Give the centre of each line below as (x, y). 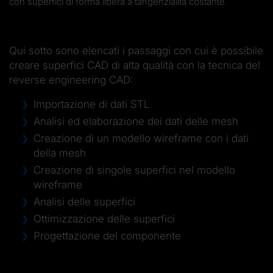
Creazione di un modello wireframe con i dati (141, 138)
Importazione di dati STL (91, 104)
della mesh (60, 153)
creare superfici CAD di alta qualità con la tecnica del (135, 65)
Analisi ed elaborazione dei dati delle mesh (136, 121)
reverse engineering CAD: (71, 80)
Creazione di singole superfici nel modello (134, 170)
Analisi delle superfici (84, 201)
